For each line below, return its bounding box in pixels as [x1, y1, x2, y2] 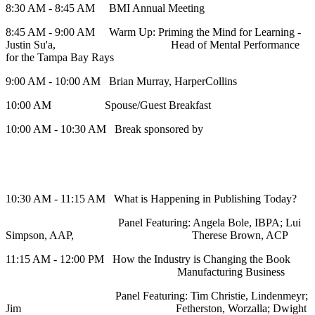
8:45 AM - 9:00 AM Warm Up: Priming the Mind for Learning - [6, 26, 301, 39]
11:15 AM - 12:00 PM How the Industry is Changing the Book [6, 253, 304, 266]
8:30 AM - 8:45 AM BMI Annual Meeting [6, 2, 205, 15]
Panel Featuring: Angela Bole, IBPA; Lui [6, 217, 301, 229]
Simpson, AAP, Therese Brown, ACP [6, 229, 288, 242]
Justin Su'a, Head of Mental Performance [6, 39, 300, 51]
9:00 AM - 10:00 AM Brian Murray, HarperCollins [6, 75, 237, 88]
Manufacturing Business [6, 266, 285, 278]
